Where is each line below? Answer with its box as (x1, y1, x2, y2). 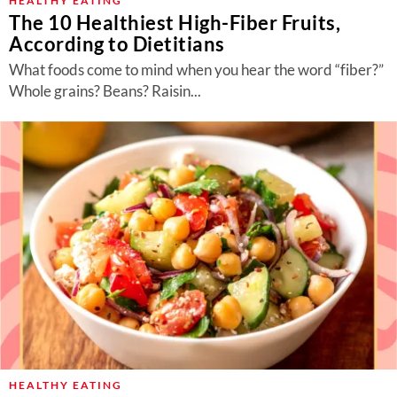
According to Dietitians (9, 32, 225, 56)
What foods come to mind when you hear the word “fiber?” (9, 60, 384, 79)
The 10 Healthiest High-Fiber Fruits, (9, 11, 340, 35)
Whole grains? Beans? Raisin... (9, 82, 201, 100)
